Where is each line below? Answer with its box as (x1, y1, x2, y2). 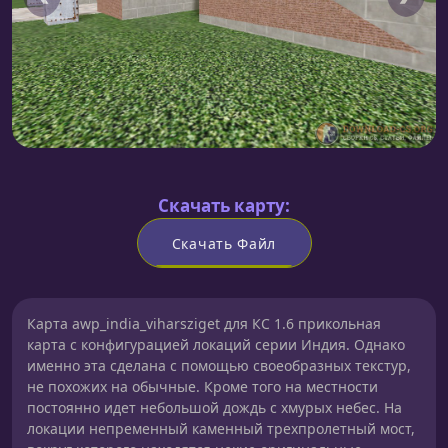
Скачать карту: (158, 194, 290, 217)
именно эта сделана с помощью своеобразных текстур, (27, 356, 411, 375)
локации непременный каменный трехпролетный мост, (27, 419, 415, 438)
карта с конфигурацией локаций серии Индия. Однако (27, 335, 405, 354)
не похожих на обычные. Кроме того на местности (27, 377, 378, 396)
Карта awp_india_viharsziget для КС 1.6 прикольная (27, 314, 381, 333)
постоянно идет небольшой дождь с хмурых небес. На (27, 398, 402, 417)
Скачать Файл (171, 233, 277, 253)
